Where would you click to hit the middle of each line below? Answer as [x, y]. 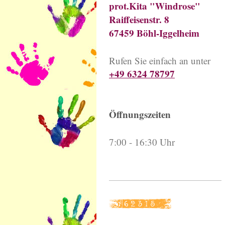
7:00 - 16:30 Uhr [142, 142]
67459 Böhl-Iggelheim [154, 33]
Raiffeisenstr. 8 [139, 20]
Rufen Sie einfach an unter [160, 61]
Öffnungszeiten [140, 115]
